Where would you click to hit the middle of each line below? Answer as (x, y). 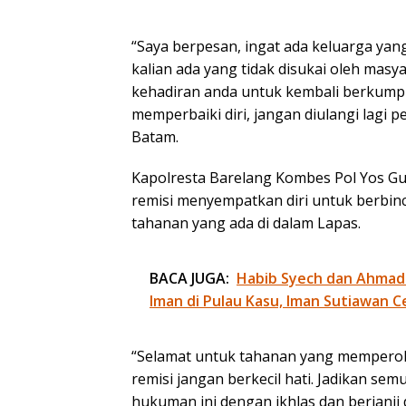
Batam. (155, 137)
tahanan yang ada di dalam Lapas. (246, 223)
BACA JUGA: (189, 279)
